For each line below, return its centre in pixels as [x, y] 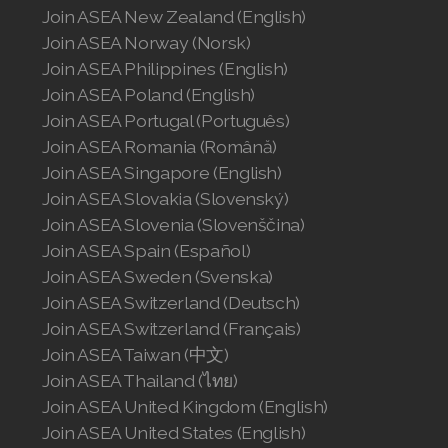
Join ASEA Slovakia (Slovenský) [165, 198]
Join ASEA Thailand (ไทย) [140, 380]
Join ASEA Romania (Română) [159, 146]
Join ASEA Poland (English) [148, 94]
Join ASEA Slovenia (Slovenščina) [173, 224]
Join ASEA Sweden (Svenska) [157, 276]
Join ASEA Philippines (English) [165, 68]
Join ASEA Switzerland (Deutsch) [171, 302]
